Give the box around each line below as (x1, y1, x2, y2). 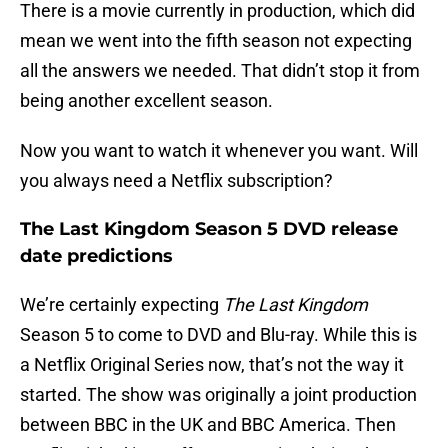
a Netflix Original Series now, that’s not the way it (20, 354, 404, 376)
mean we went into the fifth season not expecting (20, 30, 412, 52)
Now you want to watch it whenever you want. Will (20, 140, 418, 162)
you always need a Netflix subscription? (20, 170, 333, 192)
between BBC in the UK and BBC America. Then (20, 414, 396, 436)
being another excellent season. (20, 90, 273, 112)
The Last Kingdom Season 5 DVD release (20, 218, 398, 241)
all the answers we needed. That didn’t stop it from (20, 60, 420, 82)
